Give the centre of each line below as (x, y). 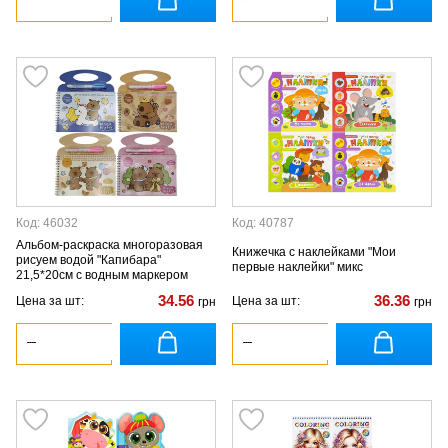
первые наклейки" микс (297, 267)
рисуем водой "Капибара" (88, 259)
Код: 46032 (47, 223)
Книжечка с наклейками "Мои (314, 252)
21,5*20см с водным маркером (102, 274)
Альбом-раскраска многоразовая (109, 244)
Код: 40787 (263, 223)
